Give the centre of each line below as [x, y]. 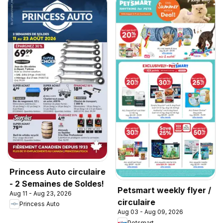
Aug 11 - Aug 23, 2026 [41, 193]
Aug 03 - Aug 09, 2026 [150, 212]
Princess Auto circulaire [57, 171]
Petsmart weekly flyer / [164, 190]
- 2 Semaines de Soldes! [57, 183]
